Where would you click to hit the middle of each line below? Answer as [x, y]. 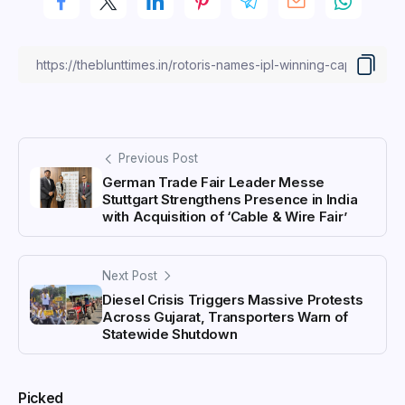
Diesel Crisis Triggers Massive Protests [233, 299]
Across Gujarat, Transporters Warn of [226, 316]
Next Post [130, 276]
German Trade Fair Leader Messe [213, 183]
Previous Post [158, 159]
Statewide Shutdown [170, 334]
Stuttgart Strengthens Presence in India [230, 200]
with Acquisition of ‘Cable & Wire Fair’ [225, 217]
